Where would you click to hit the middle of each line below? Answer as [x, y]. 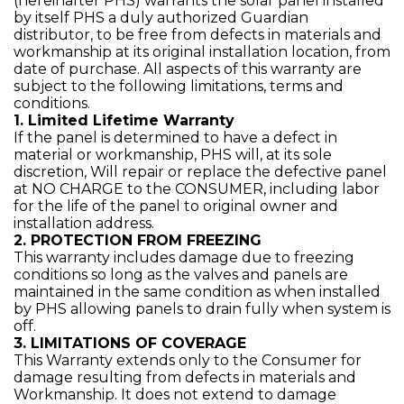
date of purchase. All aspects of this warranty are [188, 69]
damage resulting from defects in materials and [185, 377]
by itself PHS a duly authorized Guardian [161, 18]
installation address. [84, 223]
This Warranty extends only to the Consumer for [188, 360]
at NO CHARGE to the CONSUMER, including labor [197, 189]
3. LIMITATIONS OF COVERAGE [130, 343]
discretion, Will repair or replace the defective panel [200, 172]
